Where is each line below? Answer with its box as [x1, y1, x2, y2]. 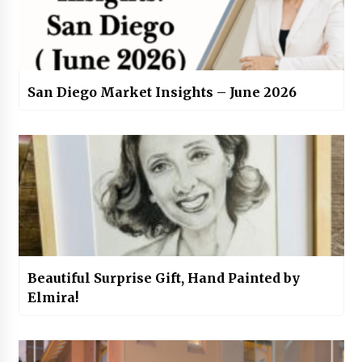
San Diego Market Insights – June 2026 [27, 84, 297, 101]
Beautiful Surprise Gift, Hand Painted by [27, 270, 300, 287]
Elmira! [27, 289, 78, 306]
